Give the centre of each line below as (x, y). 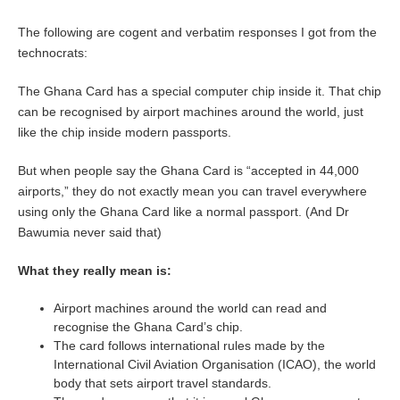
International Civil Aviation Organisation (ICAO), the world (215, 364)
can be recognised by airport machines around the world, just (191, 112)
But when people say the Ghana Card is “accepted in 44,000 (188, 171)
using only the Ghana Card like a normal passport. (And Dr (183, 212)
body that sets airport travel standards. (162, 383)
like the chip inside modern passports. (125, 132)
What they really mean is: (95, 271)
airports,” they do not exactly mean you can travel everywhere (192, 191)
